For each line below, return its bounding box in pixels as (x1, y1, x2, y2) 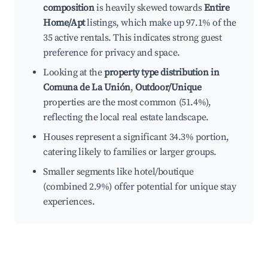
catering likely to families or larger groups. (43, 146, 217, 159)
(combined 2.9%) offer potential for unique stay (43, 181, 236, 193)
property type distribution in (104, 66, 220, 79)
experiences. (43, 196, 95, 208)
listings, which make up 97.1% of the (84, 17, 237, 29)
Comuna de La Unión (43, 81, 130, 94)
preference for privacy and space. (43, 47, 180, 59)
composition (43, 2, 95, 14)
